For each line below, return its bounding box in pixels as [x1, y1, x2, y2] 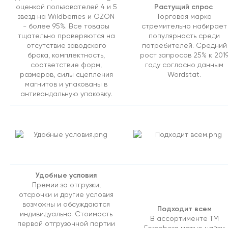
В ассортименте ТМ [150, 214, 219, 222]
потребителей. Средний [141, 41, 227, 49]
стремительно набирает [141, 22, 227, 30]
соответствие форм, [31, 61, 102, 69]
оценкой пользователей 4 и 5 [15, 3, 117, 11]
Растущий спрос [154, 2, 215, 11]
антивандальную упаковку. [20, 90, 112, 98]
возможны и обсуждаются [22, 200, 110, 208]
